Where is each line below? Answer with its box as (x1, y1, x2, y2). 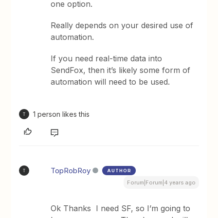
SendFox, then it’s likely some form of (51, 65, 191, 75)
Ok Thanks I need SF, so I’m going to (51, 203, 191, 214)
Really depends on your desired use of (51, 20, 194, 31)
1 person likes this (33, 110, 90, 119)
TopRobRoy (51, 166, 91, 176)
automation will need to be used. (51, 77, 170, 87)
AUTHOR (107, 168, 132, 174)
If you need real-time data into (51, 54, 163, 64)
